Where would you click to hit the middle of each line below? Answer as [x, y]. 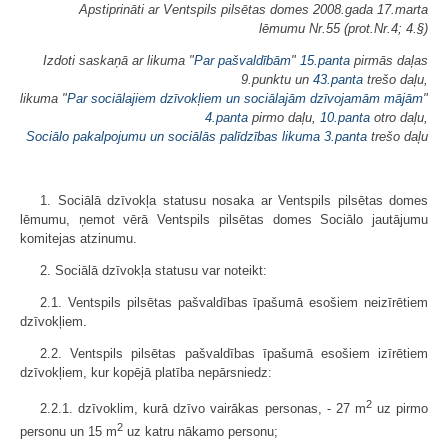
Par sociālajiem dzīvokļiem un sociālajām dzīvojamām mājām [245, 98]
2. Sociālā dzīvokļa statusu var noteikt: [153, 270]
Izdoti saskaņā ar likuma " [118, 60]
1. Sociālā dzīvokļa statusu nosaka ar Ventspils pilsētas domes [234, 200]
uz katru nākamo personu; [200, 432]
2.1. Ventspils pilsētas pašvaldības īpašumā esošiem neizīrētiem [234, 302]
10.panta [345, 117]
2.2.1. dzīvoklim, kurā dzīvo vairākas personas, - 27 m [203, 409]
